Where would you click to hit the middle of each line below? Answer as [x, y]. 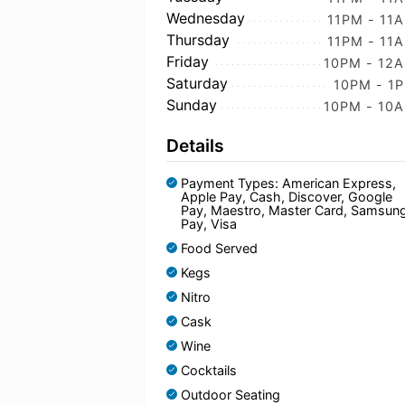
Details [195, 146]
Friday [188, 61]
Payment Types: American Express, [288, 183]
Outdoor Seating [231, 395]
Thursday [198, 40]
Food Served [219, 248]
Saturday [197, 83]
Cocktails [209, 370]
